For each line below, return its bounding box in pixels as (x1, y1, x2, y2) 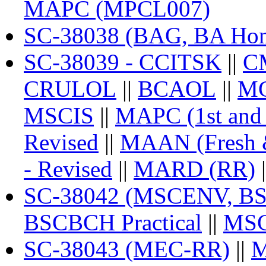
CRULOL (24, 75, 116, 102)
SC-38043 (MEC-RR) (24, 236, 230, 262)
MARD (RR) (134, 156, 255, 182)
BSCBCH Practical (24, 209, 202, 235)
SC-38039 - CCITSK (24, 49, 221, 75)
